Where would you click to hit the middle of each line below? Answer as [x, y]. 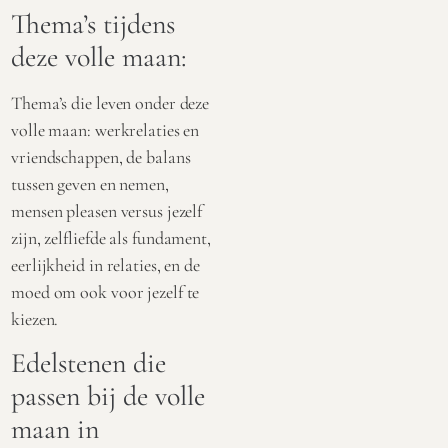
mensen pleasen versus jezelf [107, 210]
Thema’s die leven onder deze [110, 102]
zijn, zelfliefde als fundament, [111, 237]
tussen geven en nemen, [90, 183]
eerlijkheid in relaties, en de [105, 264]
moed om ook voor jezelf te [105, 291]
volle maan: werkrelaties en [105, 129]
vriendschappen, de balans [101, 156]
